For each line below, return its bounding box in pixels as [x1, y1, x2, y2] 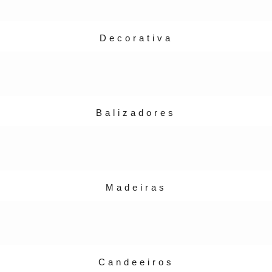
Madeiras [105, 182, 167, 192]
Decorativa [99, 33, 173, 43]
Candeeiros [98, 257, 174, 267]
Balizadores [96, 107, 176, 118]
